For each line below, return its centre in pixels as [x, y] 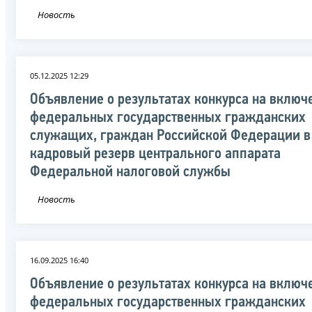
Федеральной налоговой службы [130, 172]
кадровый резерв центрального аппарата [155, 154]
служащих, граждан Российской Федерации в [170, 136]
